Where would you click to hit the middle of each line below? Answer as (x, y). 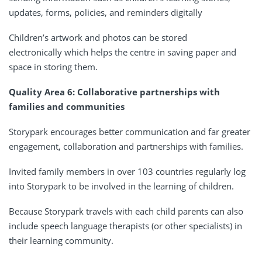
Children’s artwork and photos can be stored (98, 37)
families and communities (67, 106)
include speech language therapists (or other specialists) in (125, 225)
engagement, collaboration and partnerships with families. (126, 146)
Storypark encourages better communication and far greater (130, 131)
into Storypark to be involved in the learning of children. (121, 186)
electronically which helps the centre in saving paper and (123, 52)
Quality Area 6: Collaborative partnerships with (114, 92)
